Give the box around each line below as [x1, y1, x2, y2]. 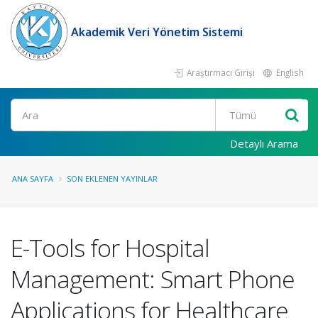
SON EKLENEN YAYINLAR [67, 173, 158, 184]
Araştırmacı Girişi [185, 67, 255, 78]
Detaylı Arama [230, 136, 298, 150]
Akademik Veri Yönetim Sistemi [71, 24, 243, 40]
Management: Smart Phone [11, 263, 295, 295]
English [274, 67, 304, 78]
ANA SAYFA [12, 173, 53, 184]
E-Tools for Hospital [11, 231, 209, 264]
